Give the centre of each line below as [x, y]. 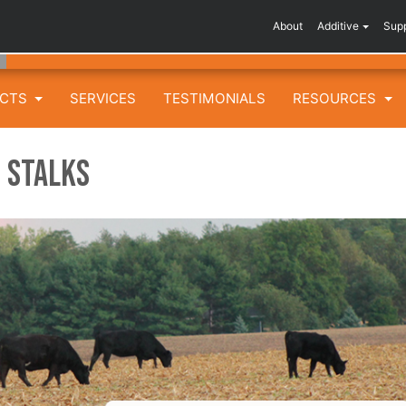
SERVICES [103, 98]
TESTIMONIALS [215, 98]
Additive [338, 26]
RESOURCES [337, 98]
